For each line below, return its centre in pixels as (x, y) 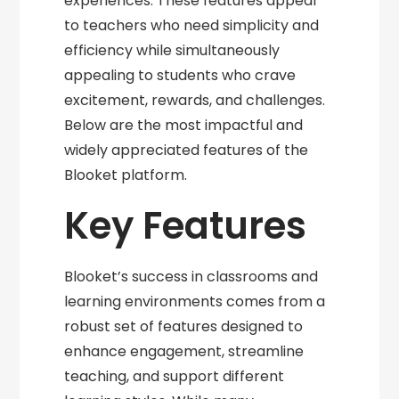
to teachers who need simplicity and (192, 26)
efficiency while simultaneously (172, 51)
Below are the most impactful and (184, 126)
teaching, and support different (175, 377)
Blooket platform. (126, 175)
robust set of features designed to (184, 327)
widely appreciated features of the (187, 151)
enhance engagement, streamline (184, 352)
